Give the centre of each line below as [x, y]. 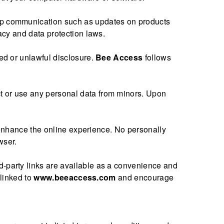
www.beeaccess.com [75, 177]
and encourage [145, 177]
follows [157, 57]
